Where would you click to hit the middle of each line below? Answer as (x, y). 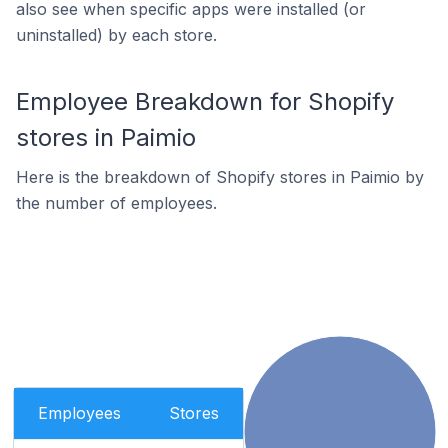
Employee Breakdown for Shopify (205, 101)
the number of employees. (116, 203)
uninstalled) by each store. (116, 35)
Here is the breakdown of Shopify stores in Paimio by (220, 177)
